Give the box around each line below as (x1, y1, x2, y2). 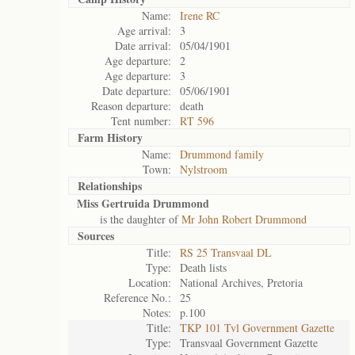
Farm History (78, 129, 143, 146)
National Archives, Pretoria (180, 275, 303, 290)
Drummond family (180, 147, 264, 162)
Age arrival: (117, 23, 171, 38)
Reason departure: (91, 98, 171, 113)
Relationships (78, 177, 142, 194)
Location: (128, 275, 171, 290)
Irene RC (180, 8, 219, 23)
